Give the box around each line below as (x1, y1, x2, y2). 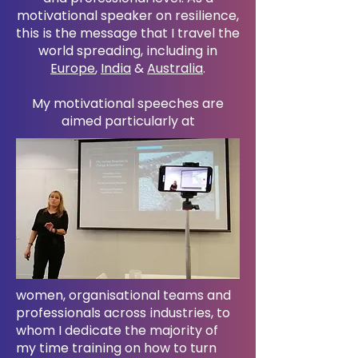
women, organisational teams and (16, 286, 231, 304)
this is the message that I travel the (16, 24, 240, 42)
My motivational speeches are (32, 94, 224, 113)
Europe (50, 59, 95, 78)
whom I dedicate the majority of (16, 321, 218, 340)
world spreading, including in (38, 42, 217, 60)
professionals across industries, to (16, 304, 230, 322)
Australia (147, 59, 203, 78)
